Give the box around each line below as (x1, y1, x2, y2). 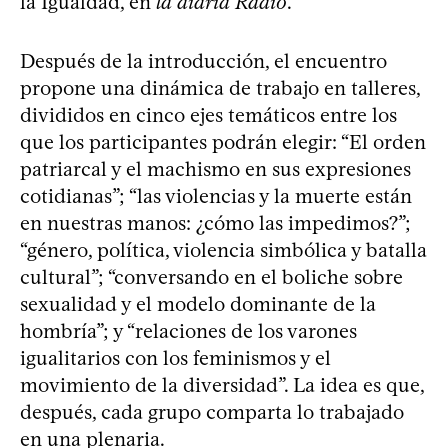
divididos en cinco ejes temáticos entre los (20, 102, 397, 127)
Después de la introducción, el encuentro (20, 48, 387, 73)
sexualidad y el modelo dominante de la (20, 291, 376, 316)
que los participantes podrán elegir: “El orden (20, 129, 426, 154)
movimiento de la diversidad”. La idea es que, (20, 372, 424, 397)
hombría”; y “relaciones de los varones (20, 318, 357, 343)
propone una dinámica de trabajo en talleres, (20, 75, 420, 100)
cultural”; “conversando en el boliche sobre (20, 264, 403, 289)
